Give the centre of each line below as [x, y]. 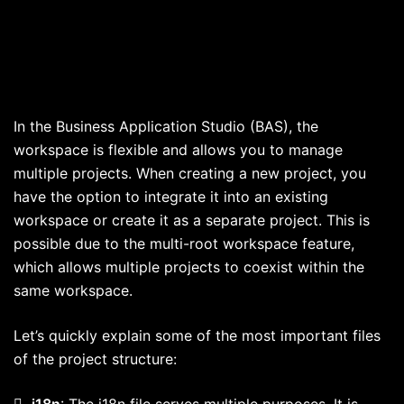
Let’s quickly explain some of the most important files [197, 335]
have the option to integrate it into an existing [171, 196]
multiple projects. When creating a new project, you [190, 173]
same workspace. [73, 290]
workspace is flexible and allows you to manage [178, 149]
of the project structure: [95, 358]
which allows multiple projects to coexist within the [189, 266]
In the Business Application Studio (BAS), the [166, 126]
